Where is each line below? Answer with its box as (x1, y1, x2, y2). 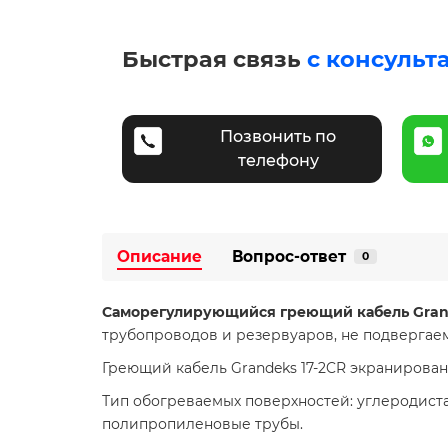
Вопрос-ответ (232, 246, 346, 266)
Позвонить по (220, 126, 336, 146)
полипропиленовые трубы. (102, 414, 303, 433)
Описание (117, 246, 202, 266)
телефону (237, 150, 319, 170)
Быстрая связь (122, 44, 307, 73)
